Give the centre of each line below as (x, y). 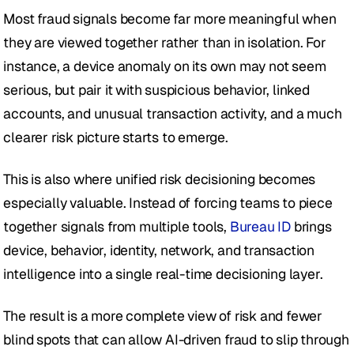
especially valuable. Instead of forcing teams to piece (168, 203)
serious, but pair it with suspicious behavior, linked (156, 90)
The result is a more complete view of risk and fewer (163, 316)
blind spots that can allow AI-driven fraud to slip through (176, 340)
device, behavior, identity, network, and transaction (159, 250)
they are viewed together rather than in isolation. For (165, 43)
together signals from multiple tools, (117, 227)
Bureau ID (260, 227)
